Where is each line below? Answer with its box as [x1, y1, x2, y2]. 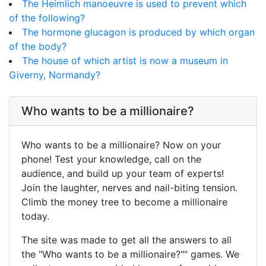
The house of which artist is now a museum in [22, 55, 228, 67]
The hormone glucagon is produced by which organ [22, 26, 255, 39]
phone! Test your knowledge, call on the [21, 153, 201, 166]
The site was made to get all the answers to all [21, 234, 232, 246]
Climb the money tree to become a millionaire [21, 196, 227, 208]
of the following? [9, 12, 85, 24]
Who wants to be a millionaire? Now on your [21, 139, 221, 151]
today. [21, 210, 49, 223]
